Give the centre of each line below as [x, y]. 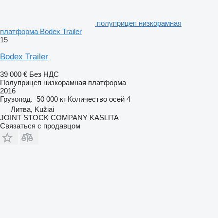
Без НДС [44, 74]
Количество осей [96, 99]
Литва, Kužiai [32, 109]
